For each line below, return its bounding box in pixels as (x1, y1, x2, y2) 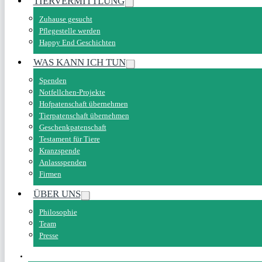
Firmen (39, 169, 61, 178)
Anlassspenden (39, 157, 87, 167)
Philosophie (39, 207, 77, 216)
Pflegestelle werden (39, 26, 101, 35)
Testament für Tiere (39, 134, 100, 143)
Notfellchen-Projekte (39, 87, 105, 96)
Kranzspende (39, 146, 80, 155)
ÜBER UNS (33, 188, 81, 199)
